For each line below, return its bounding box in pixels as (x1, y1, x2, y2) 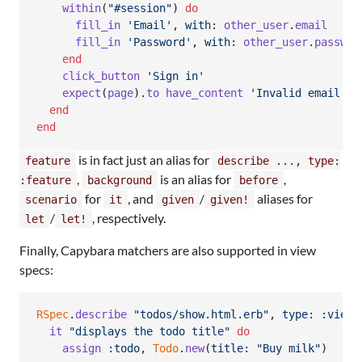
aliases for (255, 190, 313, 206)
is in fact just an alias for (76, 151, 212, 167)
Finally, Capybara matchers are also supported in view (19, 242, 316, 258)
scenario (25, 192, 77, 206)
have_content (166, 86, 243, 100)
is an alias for (158, 170, 234, 187)
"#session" (107, 2, 172, 15)
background (87, 173, 152, 187)
